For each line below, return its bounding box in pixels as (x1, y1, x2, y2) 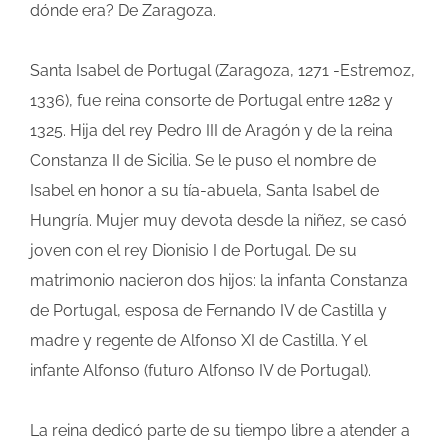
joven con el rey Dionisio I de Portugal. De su (30, 241, 357, 261)
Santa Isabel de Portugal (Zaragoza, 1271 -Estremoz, (30, 61, 415, 81)
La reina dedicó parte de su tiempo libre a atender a (30, 421, 410, 441)
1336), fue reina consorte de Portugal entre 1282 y (30, 91, 393, 111)
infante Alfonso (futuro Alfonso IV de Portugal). (30, 361, 371, 381)
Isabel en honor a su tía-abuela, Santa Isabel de (30, 181, 379, 201)
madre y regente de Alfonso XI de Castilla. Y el (30, 331, 367, 351)
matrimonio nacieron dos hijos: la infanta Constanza (30, 271, 408, 291)
